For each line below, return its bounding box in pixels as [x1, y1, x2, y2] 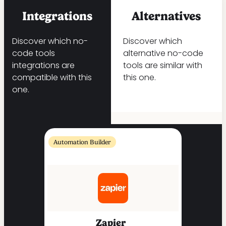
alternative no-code [123, 47, 203, 60]
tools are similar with [123, 60, 202, 72]
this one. [123, 72, 156, 84]
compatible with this [12, 72, 92, 84]
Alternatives [132, 9, 201, 24]
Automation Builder [53, 138, 111, 146]
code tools [12, 47, 55, 60]
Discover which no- [12, 35, 88, 47]
